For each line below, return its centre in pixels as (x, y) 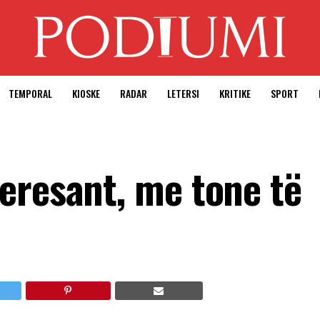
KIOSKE (86, 93)
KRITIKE (235, 93)
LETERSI (183, 93)
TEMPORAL (30, 93)
